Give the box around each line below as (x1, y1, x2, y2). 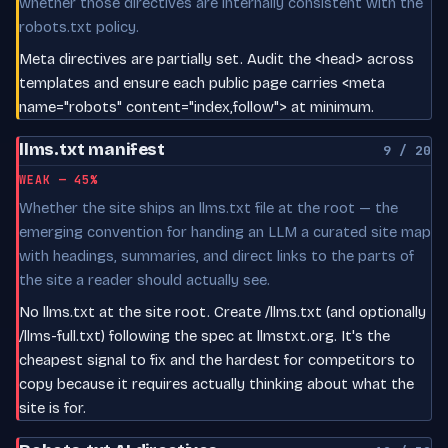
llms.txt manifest (19, 138, 166, 160)
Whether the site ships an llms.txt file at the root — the (19, 198, 398, 217)
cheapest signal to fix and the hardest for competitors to (19, 350, 415, 369)
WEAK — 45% (19, 171, 99, 187)
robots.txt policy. (19, 17, 139, 36)
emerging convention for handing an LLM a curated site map (19, 222, 431, 241)
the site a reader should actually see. (19, 270, 270, 289)
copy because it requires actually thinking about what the (19, 374, 414, 393)
